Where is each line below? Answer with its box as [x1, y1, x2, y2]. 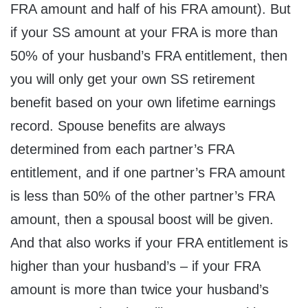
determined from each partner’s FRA [10, 142, 234, 157]
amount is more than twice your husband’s [10, 282, 269, 298]
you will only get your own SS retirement [10, 71, 255, 87]
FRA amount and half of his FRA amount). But [10, 1, 291, 17]
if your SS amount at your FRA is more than [10, 25, 278, 41]
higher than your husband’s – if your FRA [10, 258, 260, 274]
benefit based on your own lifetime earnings [10, 95, 276, 111]
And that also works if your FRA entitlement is [10, 235, 288, 251]
